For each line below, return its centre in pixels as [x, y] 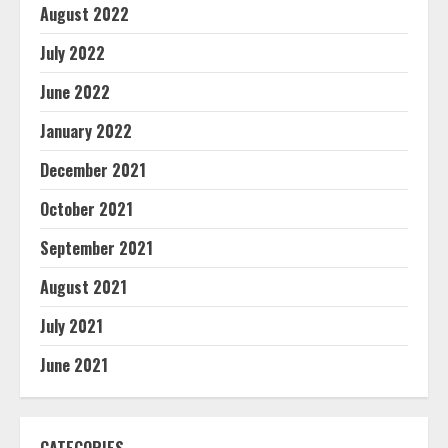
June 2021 [74, 365]
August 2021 [83, 287]
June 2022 [75, 92]
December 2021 [93, 170]
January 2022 [86, 131]
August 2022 [84, 14]
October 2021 [86, 209]
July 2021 [71, 326]
